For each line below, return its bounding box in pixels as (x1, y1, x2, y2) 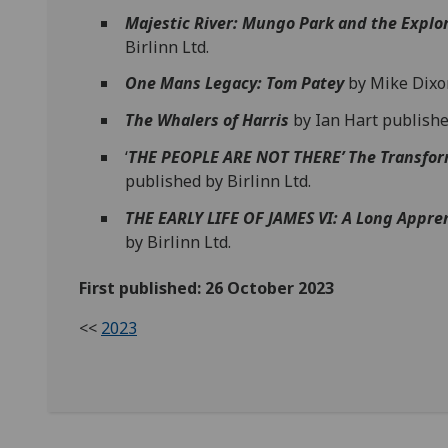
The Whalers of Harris (125, 109, 290, 132)
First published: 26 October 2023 (79, 277, 334, 300)
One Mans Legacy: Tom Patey (125, 72, 345, 95)
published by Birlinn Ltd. (125, 169, 312, 192)
